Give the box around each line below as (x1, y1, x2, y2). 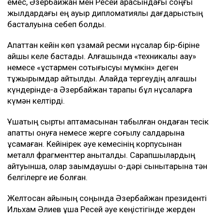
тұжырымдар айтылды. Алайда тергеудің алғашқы (7, 73, 197, 83)
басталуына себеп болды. (7, 19, 106, 29)
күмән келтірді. (7, 95, 65, 106)
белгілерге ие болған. (7, 172, 88, 182)
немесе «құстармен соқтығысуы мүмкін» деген (7, 62, 178, 72)
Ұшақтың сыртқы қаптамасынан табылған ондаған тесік (7, 116, 209, 126)
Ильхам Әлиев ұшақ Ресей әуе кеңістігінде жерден (7, 204, 195, 214)
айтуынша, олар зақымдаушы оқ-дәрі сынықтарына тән (7, 161, 207, 171)
